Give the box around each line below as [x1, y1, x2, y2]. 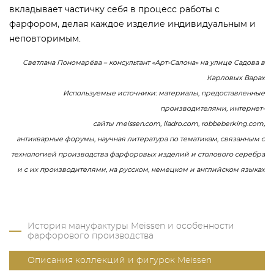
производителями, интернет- [160, 105, 265, 112]
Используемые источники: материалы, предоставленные [63, 89, 265, 97]
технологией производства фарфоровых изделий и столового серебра [11, 150, 265, 158]
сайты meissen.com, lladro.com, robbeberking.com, [93, 120, 265, 127]
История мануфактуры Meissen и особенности [28, 221, 234, 231]
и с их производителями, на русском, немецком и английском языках [17, 166, 265, 173]
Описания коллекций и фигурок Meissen [28, 256, 212, 265]
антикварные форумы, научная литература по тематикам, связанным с [17, 135, 265, 143]
